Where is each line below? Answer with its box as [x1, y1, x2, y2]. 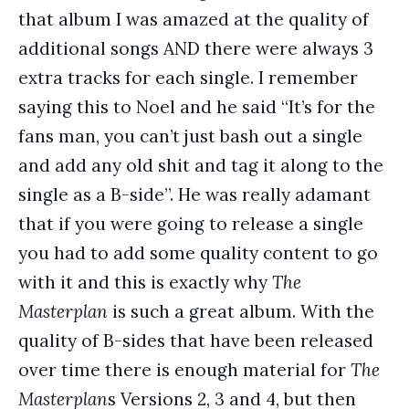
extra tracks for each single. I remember [18, 67, 358, 89]
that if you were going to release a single [18, 213, 363, 235]
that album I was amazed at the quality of [18, 8, 369, 30]
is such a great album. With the [108, 300, 374, 322]
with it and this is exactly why [18, 271, 272, 293]
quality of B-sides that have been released [18, 330, 373, 351]
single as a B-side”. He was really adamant [18, 184, 371, 205]
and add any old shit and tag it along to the [18, 154, 383, 176]
